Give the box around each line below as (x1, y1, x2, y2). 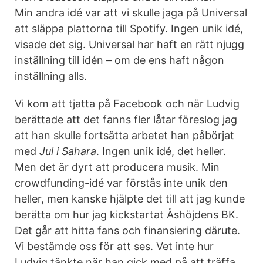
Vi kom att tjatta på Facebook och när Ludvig (15, 97, 240, 110)
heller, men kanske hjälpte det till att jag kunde (15, 193, 245, 205)
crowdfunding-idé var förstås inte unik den (15, 177, 228, 189)
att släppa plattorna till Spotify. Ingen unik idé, (15, 22, 243, 35)
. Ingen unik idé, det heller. (96, 145, 226, 157)
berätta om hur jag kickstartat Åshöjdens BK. (15, 208, 238, 221)
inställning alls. (15, 70, 87, 82)
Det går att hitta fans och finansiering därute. (15, 224, 240, 237)
